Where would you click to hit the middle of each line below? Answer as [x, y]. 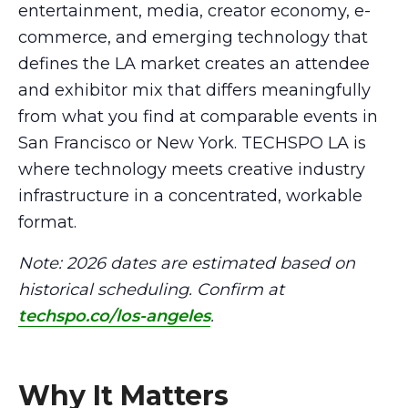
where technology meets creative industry [192, 169]
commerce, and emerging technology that [193, 37]
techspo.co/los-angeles [114, 316]
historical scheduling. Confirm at [151, 289]
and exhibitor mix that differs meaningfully [194, 90]
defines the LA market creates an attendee [194, 63]
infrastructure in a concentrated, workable [190, 195]
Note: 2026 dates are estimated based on [187, 263]
